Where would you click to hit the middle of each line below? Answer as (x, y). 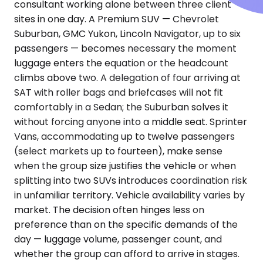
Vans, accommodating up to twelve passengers (124, 137)
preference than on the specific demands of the (126, 225)
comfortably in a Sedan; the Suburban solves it (121, 107)
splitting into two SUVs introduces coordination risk (131, 181)
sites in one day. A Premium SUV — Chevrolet (117, 19)
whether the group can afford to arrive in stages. (127, 254)
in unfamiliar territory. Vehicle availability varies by (129, 195)
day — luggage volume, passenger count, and (118, 240)
